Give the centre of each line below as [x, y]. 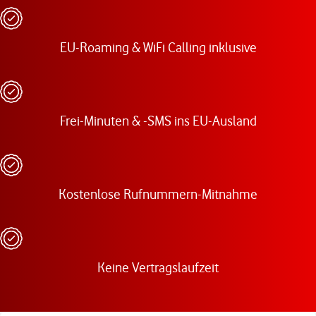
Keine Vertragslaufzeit [158, 268]
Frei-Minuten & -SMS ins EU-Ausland [158, 121]
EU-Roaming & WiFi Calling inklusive [158, 48]
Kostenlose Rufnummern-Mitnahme [158, 194]
